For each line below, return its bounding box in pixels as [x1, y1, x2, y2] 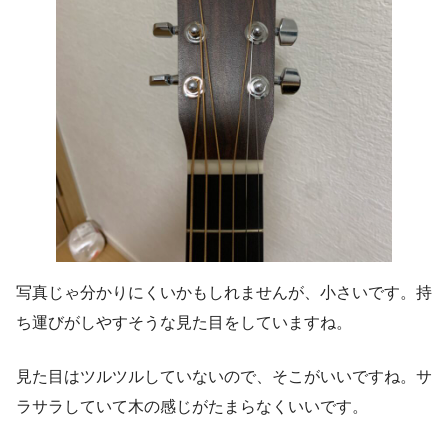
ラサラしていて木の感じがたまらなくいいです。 [16, 397, 368, 415]
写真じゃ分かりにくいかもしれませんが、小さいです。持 [16, 283, 432, 301]
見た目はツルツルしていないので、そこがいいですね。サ [16, 367, 432, 385]
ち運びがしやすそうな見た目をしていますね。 [16, 313, 352, 331]
